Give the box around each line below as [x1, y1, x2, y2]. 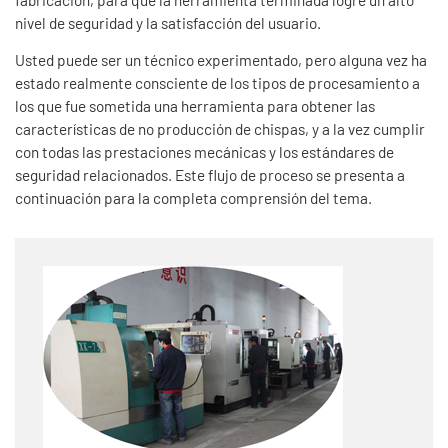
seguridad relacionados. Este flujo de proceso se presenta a [15, 166, 405, 185]
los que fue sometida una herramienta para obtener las [15, 97, 375, 116]
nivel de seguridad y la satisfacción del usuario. [15, 14, 321, 33]
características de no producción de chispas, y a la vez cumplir [15, 120, 425, 139]
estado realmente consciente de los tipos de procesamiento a [15, 74, 420, 93]
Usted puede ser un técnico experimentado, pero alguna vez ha [15, 51, 427, 70]
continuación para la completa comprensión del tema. [15, 189, 372, 208]
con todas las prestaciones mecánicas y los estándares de [15, 143, 394, 162]
